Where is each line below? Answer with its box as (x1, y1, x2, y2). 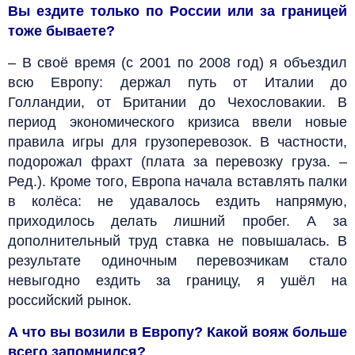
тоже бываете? (8, 22, 115, 39)
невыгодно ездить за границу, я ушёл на (8, 272, 347, 288)
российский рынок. (8, 292, 132, 308)
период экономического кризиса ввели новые (8, 113, 347, 130)
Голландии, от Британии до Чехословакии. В (8, 94, 347, 110)
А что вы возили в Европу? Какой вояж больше (8, 323, 347, 340)
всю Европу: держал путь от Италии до (8, 74, 347, 90)
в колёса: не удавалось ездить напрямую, (8, 193, 347, 209)
